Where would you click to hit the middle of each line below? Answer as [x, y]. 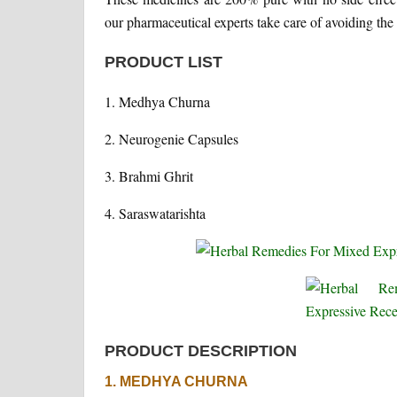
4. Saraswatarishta [155, 214]
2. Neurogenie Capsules [171, 139]
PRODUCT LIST [163, 62]
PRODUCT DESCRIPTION [200, 351]
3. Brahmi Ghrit [148, 176]
